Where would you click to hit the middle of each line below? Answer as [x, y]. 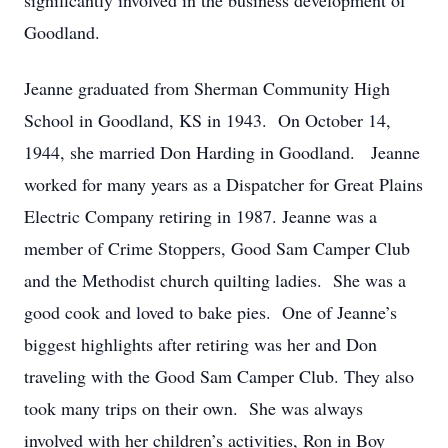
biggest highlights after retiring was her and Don [200, 344]
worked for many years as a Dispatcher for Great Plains [223, 184]
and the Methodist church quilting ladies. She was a [215, 280]
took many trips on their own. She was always [193, 408]
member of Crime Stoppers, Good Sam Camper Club [217, 248]
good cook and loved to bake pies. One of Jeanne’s [210, 312]
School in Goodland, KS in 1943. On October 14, [207, 120]
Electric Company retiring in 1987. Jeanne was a [200, 216]
